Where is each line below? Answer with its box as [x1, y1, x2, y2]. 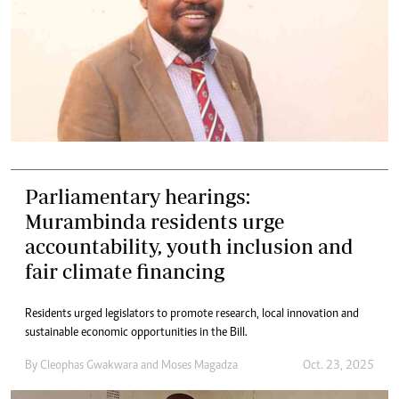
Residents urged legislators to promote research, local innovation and [25, 308, 359, 322]
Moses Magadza [161, 360, 238, 373]
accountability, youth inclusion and [25, 234, 354, 259]
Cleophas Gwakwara [40, 360, 138, 373]
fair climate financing [25, 259, 224, 284]
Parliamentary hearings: [25, 184, 250, 209]
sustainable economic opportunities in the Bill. [25, 327, 248, 340]
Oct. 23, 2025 [303, 360, 374, 373]
